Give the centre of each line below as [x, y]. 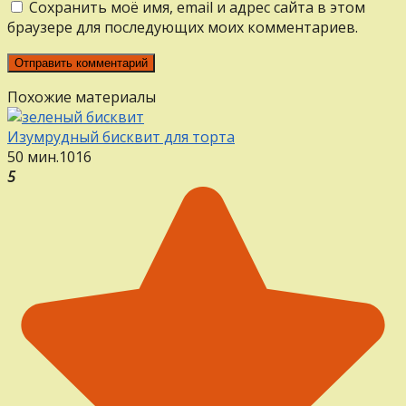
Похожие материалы [82, 97]
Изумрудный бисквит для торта [121, 136]
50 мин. [33, 156]
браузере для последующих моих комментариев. [183, 27]
